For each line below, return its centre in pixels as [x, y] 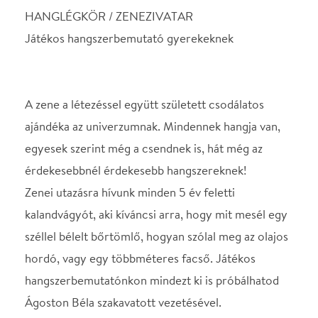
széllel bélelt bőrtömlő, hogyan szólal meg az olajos [133, 104]
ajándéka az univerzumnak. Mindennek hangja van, [130, 10]
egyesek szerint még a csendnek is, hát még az [122, 29]
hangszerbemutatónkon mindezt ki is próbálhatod [129, 141]
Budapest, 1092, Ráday [185, 240]
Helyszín [43, 221]
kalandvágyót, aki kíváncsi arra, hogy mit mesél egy [132, 85]
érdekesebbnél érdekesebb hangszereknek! [115, 48]
